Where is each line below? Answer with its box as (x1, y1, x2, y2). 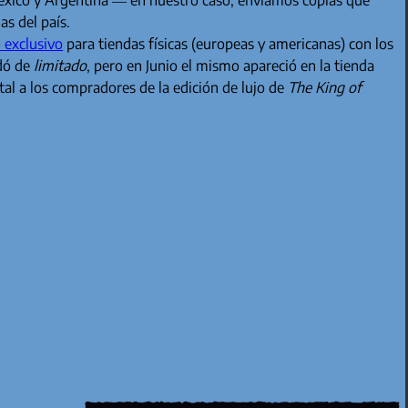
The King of (288, 77, 362, 97)
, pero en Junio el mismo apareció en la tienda (87, 56, 375, 75)
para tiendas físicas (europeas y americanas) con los (63, 34, 394, 53)
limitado (34, 56, 87, 75)
